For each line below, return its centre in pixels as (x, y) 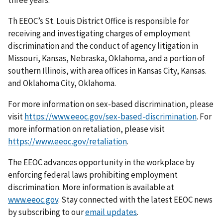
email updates (111, 212)
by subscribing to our (47, 212)
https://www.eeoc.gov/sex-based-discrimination (111, 117)
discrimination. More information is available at (91, 187)
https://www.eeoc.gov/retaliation (67, 142)
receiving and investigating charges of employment (99, 34)
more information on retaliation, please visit (86, 129)
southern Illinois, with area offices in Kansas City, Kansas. (107, 71)
